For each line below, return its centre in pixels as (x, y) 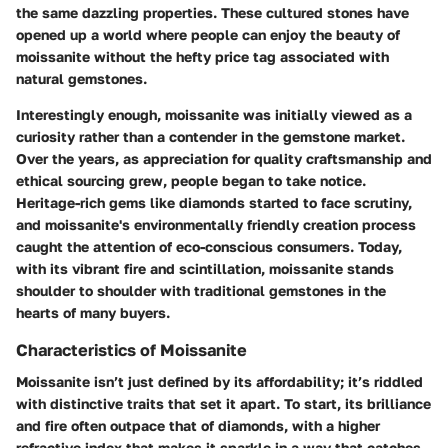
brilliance (399, 404)
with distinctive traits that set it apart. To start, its (191, 404)
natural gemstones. (81, 79)
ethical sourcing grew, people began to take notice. (191, 181)
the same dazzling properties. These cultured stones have (212, 13)
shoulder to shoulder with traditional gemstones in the (201, 291)
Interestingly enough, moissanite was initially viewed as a (214, 115)
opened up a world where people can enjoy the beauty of (208, 35)
